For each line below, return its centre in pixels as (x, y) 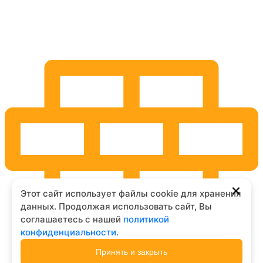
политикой (146, 219)
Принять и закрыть (131, 252)
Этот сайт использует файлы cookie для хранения (131, 193)
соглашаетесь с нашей (72, 219)
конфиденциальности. (70, 232)
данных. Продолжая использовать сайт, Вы (116, 206)
